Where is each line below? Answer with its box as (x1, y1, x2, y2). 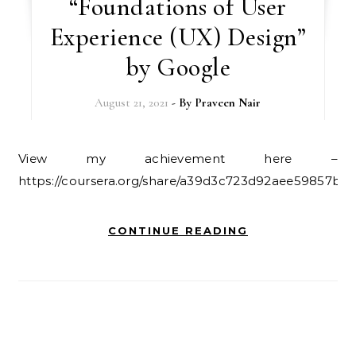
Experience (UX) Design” (49, 21, 307, 52)
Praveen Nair (195, 95, 261, 110)
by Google (125, 52, 231, 83)
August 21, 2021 (95, 95, 169, 110)
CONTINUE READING (108, 224, 248, 237)
